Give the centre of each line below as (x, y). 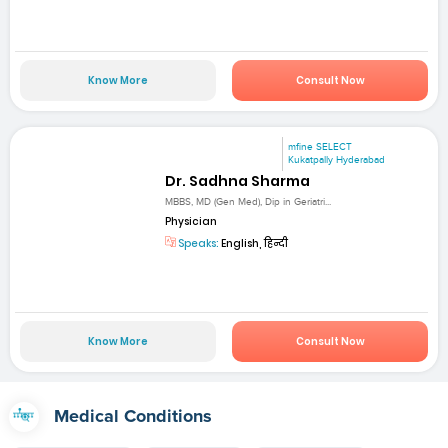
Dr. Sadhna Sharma (238, 181)
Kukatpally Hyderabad (337, 160)
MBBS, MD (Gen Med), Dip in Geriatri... (248, 201)
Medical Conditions (132, 416)
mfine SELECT (320, 147)
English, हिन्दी (254, 243)
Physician (191, 221)
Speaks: (198, 243)
